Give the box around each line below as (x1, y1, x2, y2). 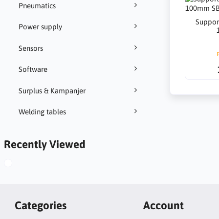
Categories (15, 198, 66, 212)
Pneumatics (18, 1, 56, 10)
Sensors (18, 44, 43, 52)
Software (18, 65, 47, 74)
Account (143, 198, 184, 212)
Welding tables (18, 108, 66, 116)
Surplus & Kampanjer (18, 86, 86, 95)
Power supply (18, 22, 62, 31)
